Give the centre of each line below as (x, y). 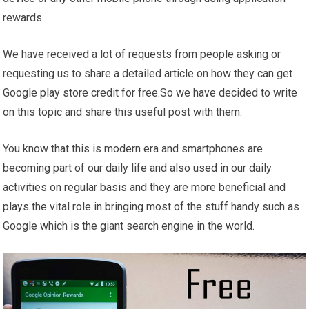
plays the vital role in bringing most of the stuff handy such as (151, 207)
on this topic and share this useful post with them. (123, 112)
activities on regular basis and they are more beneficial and (144, 187)
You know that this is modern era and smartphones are (133, 149)
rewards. (24, 18)
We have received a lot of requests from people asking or (142, 54)
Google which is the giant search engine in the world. (129, 226)
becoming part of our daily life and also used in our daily (138, 168)
